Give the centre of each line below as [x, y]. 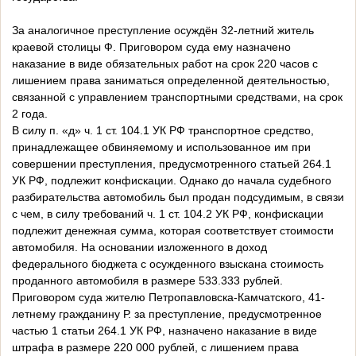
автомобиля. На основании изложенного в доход [139, 248]
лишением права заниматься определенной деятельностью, [171, 81]
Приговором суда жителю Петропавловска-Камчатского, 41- [168, 298]
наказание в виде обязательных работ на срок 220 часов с [165, 64]
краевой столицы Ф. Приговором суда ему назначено [151, 47]
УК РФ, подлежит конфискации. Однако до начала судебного [172, 181]
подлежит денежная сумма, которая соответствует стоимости [173, 231]
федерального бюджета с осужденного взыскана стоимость [168, 264]
